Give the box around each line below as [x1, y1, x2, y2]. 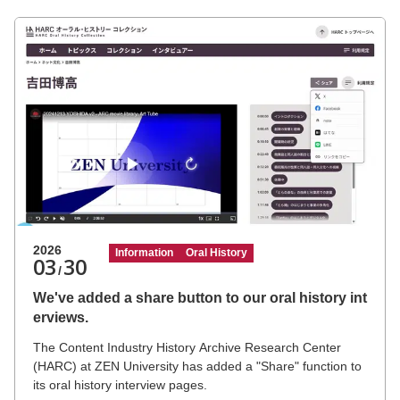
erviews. [33, 310, 88, 326]
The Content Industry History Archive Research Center [33, 340, 341, 355]
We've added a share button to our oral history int [33, 290, 367, 306]
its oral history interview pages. [33, 378, 207, 393]
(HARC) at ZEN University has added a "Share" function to [33, 359, 362, 374]
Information [115, 246, 174, 260]
